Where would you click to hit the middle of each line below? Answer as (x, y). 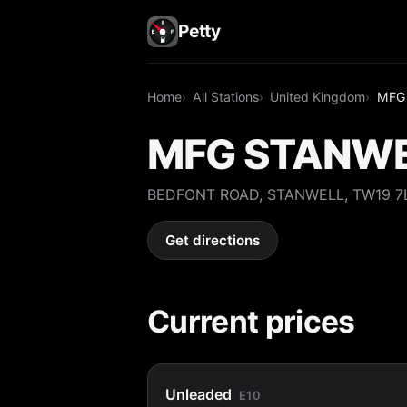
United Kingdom (318, 96)
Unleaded (199, 394)
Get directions (213, 241)
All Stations (226, 96)
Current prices (251, 321)
